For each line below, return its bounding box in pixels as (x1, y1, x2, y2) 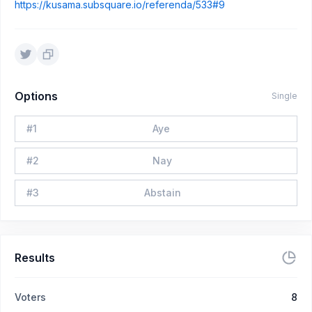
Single (272, 90, 297, 101)
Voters (15, 290, 46, 303)
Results (15, 250, 55, 265)
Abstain (143, 186, 181, 198)
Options (15, 88, 58, 103)
